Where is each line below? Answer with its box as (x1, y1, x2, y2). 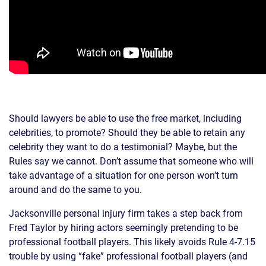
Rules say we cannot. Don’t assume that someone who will (9, 155, 254, 167)
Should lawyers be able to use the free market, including (9, 112, 242, 124)
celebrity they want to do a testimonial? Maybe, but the (9, 141, 237, 153)
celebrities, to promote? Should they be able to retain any (9, 126, 245, 138)
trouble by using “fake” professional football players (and (9, 250, 248, 262)
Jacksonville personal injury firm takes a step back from (9, 207, 243, 219)
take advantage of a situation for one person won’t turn (9, 169, 238, 181)
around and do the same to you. (9, 183, 142, 195)
